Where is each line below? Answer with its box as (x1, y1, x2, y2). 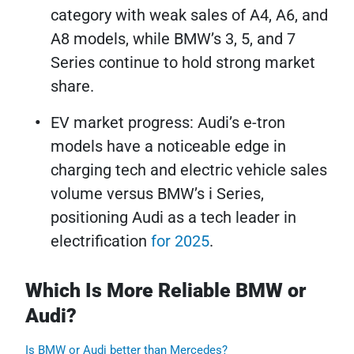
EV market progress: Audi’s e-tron (51, 113, 285, 133)
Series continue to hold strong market (51, 53, 315, 73)
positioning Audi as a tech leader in (51, 208, 296, 228)
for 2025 (151, 232, 209, 251)
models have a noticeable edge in (51, 137, 286, 156)
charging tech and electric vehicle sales (51, 160, 327, 180)
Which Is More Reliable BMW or (25, 279, 306, 303)
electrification (51, 232, 151, 251)
